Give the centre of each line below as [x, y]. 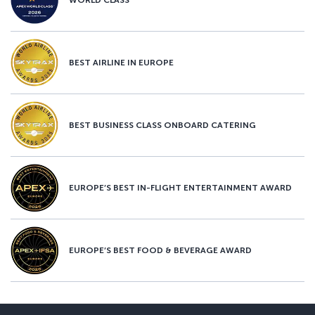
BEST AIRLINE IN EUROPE [121, 62]
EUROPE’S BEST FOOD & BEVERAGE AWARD [160, 250]
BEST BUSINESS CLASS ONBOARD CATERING [162, 125]
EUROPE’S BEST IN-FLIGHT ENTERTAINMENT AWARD [180, 187]
